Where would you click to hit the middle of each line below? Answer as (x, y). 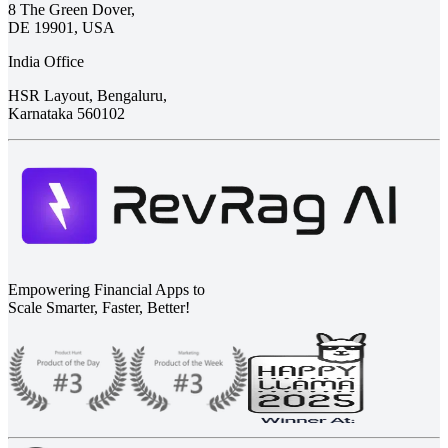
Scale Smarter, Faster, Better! (99, 307)
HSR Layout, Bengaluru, (87, 95)
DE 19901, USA (61, 27)
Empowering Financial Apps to (106, 289)
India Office (46, 61)
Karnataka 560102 (66, 113)
